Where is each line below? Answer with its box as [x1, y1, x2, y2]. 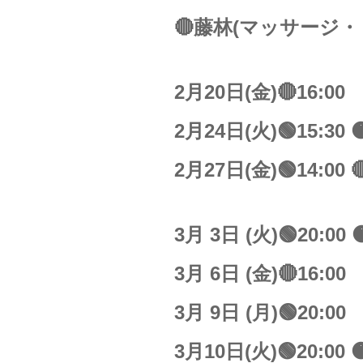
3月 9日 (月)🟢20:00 [174, 301, 347, 323]
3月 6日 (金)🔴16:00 [174, 263, 347, 284]
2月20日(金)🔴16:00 [174, 81, 346, 103]
